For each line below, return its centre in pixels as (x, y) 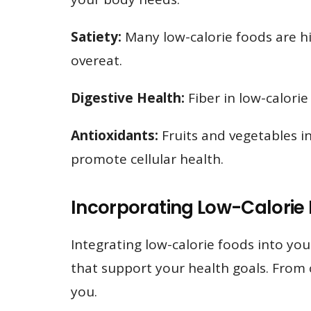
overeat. (96, 61)
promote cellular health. (147, 159)
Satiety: (96, 37)
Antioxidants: (115, 136)
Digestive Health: (128, 98)
